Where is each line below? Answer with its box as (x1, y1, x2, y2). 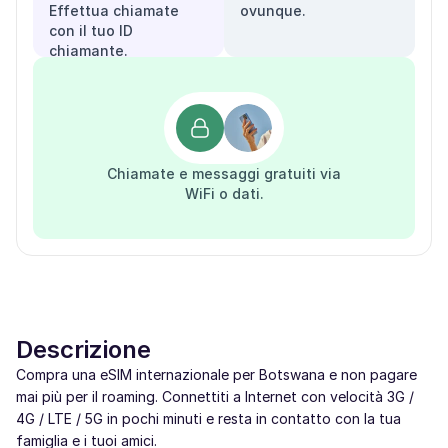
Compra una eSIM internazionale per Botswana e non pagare (16, 366, 417, 383)
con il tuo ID (49, 22, 133, 39)
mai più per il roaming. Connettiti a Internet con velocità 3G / (16, 388, 414, 405)
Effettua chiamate (49, 2, 179, 19)
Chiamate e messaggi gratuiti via (107, 165, 341, 182)
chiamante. (49, 42, 128, 59)
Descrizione (16, 335, 151, 364)
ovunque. (240, 2, 306, 19)
